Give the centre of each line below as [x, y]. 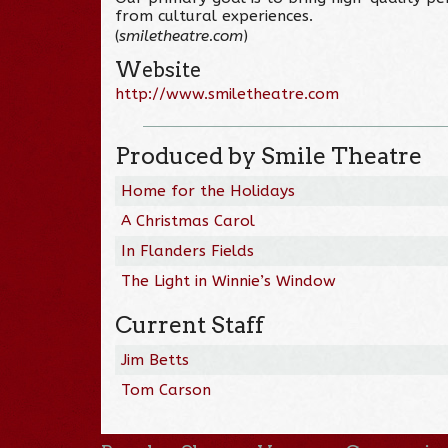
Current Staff [190, 324]
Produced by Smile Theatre [269, 155]
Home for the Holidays [208, 190]
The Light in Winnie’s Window [229, 280]
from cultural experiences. [214, 15]
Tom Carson [166, 389]
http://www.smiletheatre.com [227, 93]
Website [158, 69]
